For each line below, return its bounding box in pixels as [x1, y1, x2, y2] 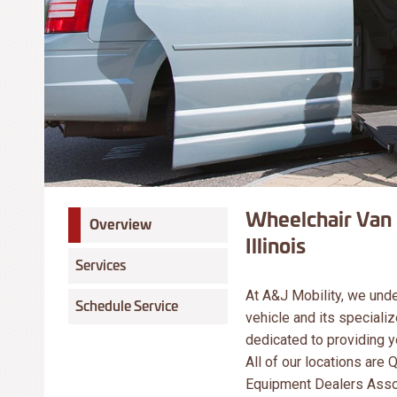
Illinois [245, 230, 306, 261]
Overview [90, 214, 152, 235]
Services [75, 254, 126, 276]
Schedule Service [75, 295, 178, 316]
